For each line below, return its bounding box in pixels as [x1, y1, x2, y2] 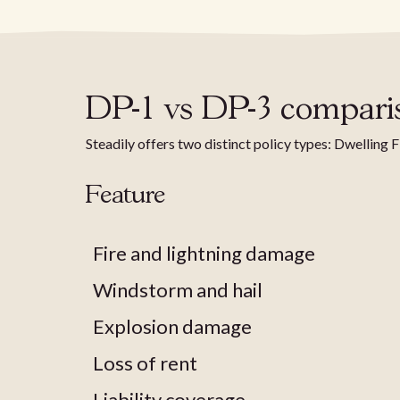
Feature [86, 183, 165, 208]
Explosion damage [93, 313, 252, 338]
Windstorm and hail [93, 277, 262, 302]
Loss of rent [93, 350, 197, 375]
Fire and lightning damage [93, 240, 315, 265]
